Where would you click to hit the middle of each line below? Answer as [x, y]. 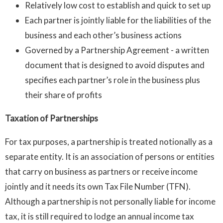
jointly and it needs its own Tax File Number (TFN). [98, 186]
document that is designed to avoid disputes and [115, 65]
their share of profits [63, 95]
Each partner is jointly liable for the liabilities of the [118, 20]
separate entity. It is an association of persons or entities [110, 156]
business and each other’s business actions [103, 35]
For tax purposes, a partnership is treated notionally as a [109, 141]
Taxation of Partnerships [52, 118]
